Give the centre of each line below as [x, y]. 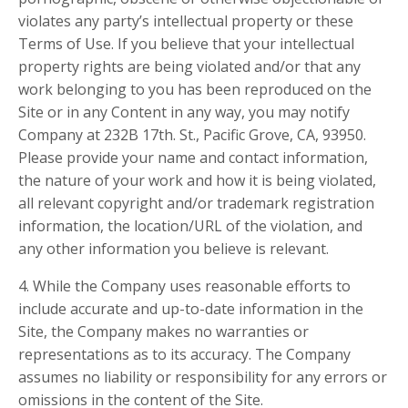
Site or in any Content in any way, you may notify [184, 112]
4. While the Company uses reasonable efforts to [184, 286]
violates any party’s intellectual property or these [186, 21]
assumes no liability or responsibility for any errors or [203, 377]
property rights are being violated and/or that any [189, 67]
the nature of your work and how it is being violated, [197, 181]
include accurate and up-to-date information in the [191, 309]
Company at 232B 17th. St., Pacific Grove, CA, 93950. [192, 135]
